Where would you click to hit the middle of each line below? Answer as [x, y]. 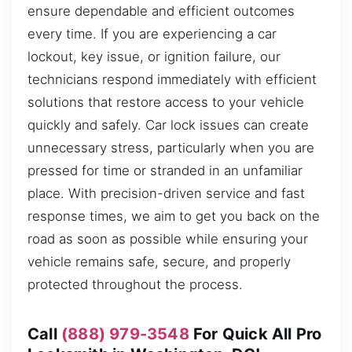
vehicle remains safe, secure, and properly [159, 261]
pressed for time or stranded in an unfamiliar [165, 170]
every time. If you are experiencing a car [152, 33]
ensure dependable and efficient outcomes [161, 11]
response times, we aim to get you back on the [174, 216]
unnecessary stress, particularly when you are [171, 147]
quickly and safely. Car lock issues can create [168, 125]
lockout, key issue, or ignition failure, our [154, 56]
